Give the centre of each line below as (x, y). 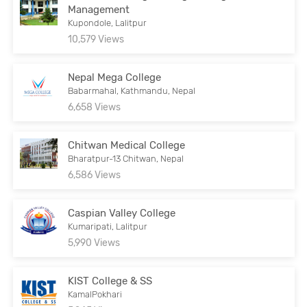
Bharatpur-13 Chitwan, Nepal (126, 158)
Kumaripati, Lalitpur (108, 226)
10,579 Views (96, 39)
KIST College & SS (110, 281)
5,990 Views (94, 243)
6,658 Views (95, 107)
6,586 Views (95, 175)
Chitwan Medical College (127, 145)
